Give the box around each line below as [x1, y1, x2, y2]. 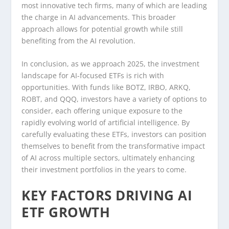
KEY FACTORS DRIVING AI [21, 186, 193, 204]
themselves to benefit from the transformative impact [21, 141, 205, 151]
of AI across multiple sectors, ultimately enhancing [21, 153, 195, 163]
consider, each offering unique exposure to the [21, 106, 183, 116]
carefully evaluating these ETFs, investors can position [21, 129, 207, 140]
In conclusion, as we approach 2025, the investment [21, 59, 200, 69]
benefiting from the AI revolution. [21, 35, 136, 45]
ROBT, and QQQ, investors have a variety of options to [21, 94, 207, 104]
